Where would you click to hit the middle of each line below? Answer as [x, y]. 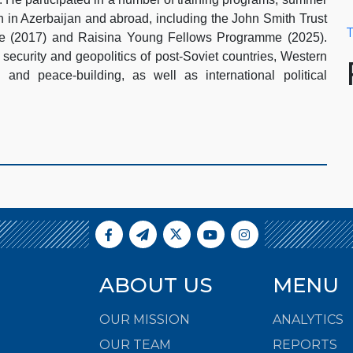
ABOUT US [156, 285]
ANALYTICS [308, 319]
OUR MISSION [145, 319]
